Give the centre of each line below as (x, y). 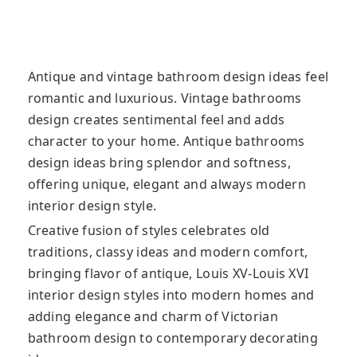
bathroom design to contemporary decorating (173, 338)
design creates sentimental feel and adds (156, 120)
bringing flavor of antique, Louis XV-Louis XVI (168, 273)
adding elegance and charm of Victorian (153, 316)
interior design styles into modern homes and (171, 295)
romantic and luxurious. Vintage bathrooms (165, 98)
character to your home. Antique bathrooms (166, 141)
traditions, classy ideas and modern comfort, (168, 252)
